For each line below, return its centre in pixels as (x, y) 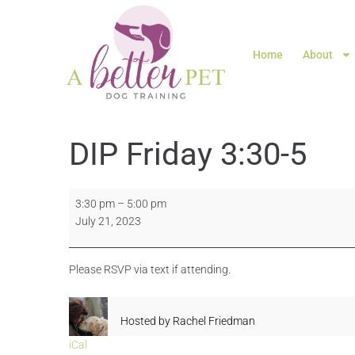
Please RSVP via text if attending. (150, 270)
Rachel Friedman (214, 321)
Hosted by (145, 321)
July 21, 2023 (108, 221)
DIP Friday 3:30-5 (188, 155)
